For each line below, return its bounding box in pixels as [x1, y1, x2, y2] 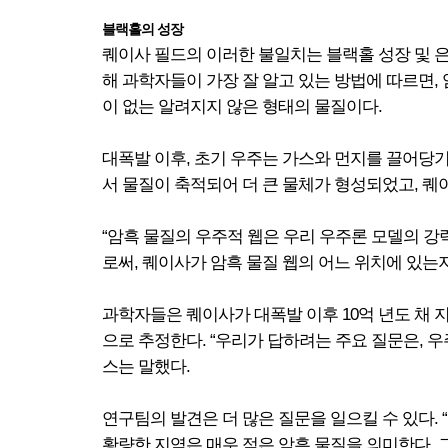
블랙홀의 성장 [102, 21, 183, 37]
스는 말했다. [102, 357, 190, 376]
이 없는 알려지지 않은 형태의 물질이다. [102, 97, 382, 116]
